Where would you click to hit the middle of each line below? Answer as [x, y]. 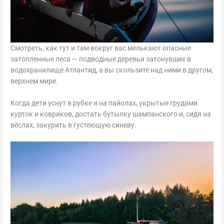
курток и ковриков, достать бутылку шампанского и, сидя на [111, 114]
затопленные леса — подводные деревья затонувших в [101, 59]
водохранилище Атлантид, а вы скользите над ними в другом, [112, 70]
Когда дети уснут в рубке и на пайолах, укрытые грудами [104, 103]
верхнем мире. [34, 81]
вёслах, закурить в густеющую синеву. [74, 125]
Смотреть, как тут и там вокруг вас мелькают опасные [101, 48]
